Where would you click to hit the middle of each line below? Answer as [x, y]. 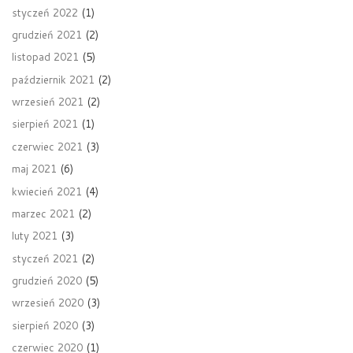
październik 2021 [53, 79]
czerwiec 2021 [47, 146]
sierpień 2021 [45, 124]
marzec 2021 [43, 213]
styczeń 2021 [45, 258]
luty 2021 [35, 236]
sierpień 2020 [45, 325]
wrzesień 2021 [48, 102]
